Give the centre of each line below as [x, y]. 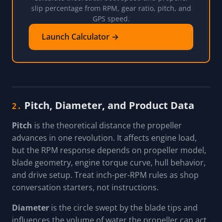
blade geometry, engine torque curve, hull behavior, [109, 163]
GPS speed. [111, 19]
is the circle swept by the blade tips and [123, 208]
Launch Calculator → [80, 37]
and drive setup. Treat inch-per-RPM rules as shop [105, 175]
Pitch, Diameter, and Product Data [109, 106]
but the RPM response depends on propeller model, [109, 150]
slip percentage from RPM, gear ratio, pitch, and [111, 8]
